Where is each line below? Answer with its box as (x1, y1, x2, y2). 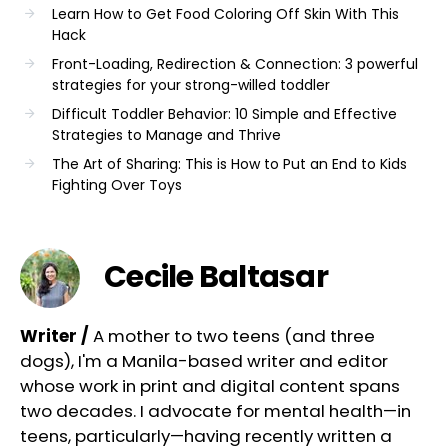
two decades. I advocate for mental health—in (20, 398, 411, 423)
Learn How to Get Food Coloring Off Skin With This (52, 3, 399, 24)
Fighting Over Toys (52, 174, 182, 195)
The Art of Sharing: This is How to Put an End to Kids (52, 153, 407, 174)
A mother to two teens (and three (93, 323, 375, 348)
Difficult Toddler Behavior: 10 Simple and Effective (52, 103, 397, 124)
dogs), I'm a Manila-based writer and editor (20, 348, 388, 373)
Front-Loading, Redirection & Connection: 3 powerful (52, 53, 418, 74)
